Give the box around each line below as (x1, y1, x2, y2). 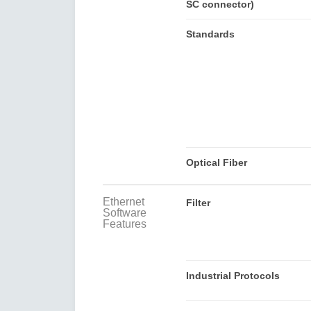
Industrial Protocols (185, 269, 280, 281)
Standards (185, 28, 235, 40)
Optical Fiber (185, 156, 247, 168)
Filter (185, 196, 210, 208)
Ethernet (103, 195, 144, 208)
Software (103, 206, 146, 219)
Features (103, 217, 146, 230)
